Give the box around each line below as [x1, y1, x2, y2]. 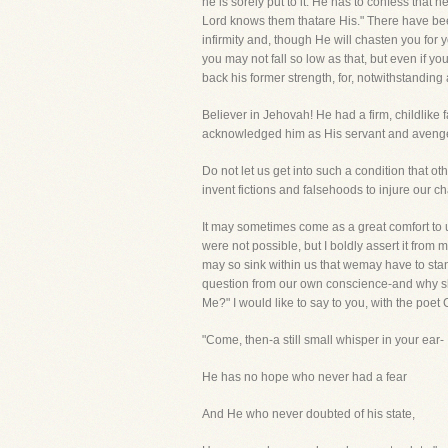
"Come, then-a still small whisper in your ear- [202, 333, 444, 347]
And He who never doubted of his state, [202, 407, 415, 421]
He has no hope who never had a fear [202, 370, 407, 384]
